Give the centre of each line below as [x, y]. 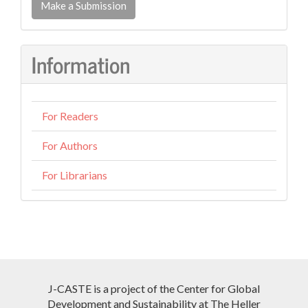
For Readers [70, 116]
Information [81, 64]
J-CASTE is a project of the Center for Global [154, 288]
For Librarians [75, 175]
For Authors [70, 145]
